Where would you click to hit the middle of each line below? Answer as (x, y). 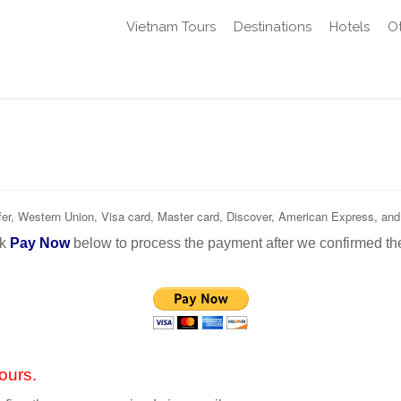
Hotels (350, 27)
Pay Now (40, 243)
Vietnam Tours (171, 27)
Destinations (273, 27)
